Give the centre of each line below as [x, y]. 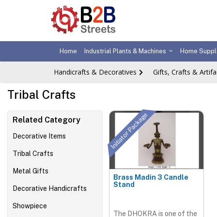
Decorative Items [39, 136]
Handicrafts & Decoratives [95, 72]
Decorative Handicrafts [50, 188]
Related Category [46, 120]
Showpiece [30, 206]
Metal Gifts [31, 171]
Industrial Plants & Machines [125, 51]
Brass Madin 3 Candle [151, 177]
